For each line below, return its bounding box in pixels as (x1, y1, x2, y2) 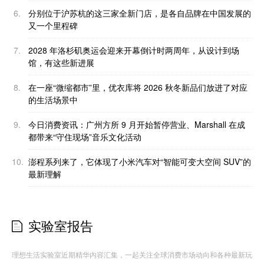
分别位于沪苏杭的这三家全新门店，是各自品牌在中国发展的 (28, 7, 251, 19)
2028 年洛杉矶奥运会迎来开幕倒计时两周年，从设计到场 (28, 44, 239, 57)
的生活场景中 (28, 94, 78, 106)
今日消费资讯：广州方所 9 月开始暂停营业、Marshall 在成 (28, 118, 245, 131)
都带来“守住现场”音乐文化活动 (28, 131, 141, 143)
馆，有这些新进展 (28, 57, 94, 69)
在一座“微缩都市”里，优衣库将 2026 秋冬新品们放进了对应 (28, 81, 247, 94)
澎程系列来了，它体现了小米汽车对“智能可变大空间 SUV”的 (28, 156, 251, 168)
